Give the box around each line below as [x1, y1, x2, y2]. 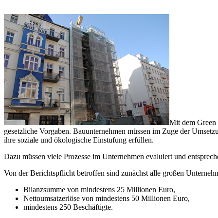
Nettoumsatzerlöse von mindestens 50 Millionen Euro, [23, 194, 190, 202]
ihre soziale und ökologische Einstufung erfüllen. [4, 135, 154, 144]
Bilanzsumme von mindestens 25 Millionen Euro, [23, 185, 175, 194]
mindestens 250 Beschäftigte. [23, 202, 113, 211]
